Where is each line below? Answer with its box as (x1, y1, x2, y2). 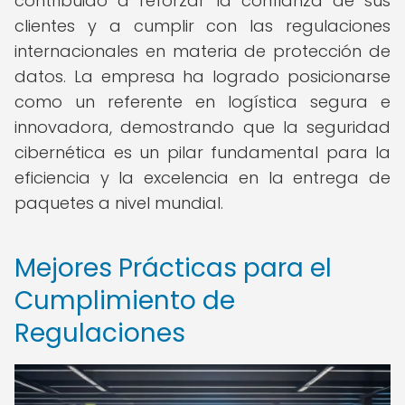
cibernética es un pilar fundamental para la (14, 141, 391, 164)
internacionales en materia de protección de (14, 40, 391, 62)
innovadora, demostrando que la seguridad (14, 116, 391, 138)
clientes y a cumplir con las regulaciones (14, 14, 391, 37)
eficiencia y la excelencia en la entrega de (14, 166, 391, 189)
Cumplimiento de (14, 283, 235, 318)
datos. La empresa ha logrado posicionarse (14, 65, 391, 88)
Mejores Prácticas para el (14, 250, 332, 286)
